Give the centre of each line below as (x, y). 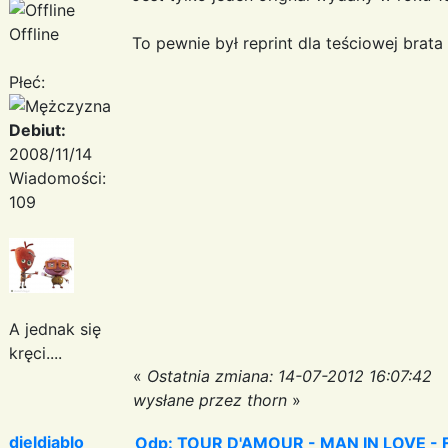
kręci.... (35, 352)
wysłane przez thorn (210, 399)
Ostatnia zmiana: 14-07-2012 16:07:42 (289, 375)
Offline (34, 33)
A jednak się (55, 328)
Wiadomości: (57, 177)
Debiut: (37, 129)
